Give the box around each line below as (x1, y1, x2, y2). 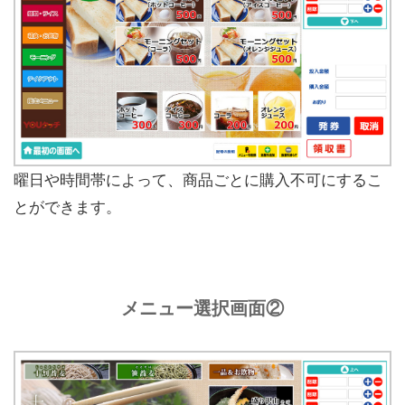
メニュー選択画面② (121, 297, 284, 320)
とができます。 (14, 198, 121, 217)
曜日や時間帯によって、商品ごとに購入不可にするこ (14, 171, 382, 190)
